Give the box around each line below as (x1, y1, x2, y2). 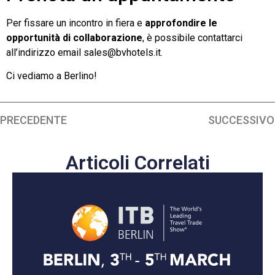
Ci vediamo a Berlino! (6, 70, 97, 82)
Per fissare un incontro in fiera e (6, 17, 145, 29)
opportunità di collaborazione (6, 32, 142, 44)
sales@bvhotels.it (83, 47, 161, 59)
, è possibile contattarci (142, 32, 242, 44)
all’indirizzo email (6, 47, 83, 59)
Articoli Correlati (65, 150, 210, 174)
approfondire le (145, 17, 217, 29)
